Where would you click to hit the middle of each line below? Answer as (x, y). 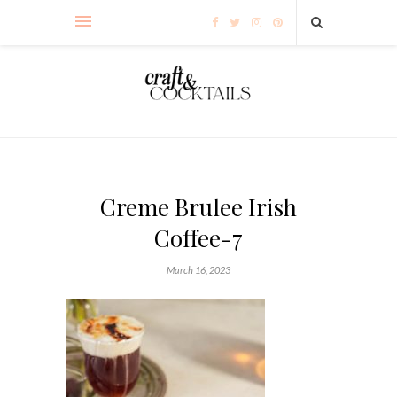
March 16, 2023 (198, 269)
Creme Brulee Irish (198, 206)
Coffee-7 (198, 237)
